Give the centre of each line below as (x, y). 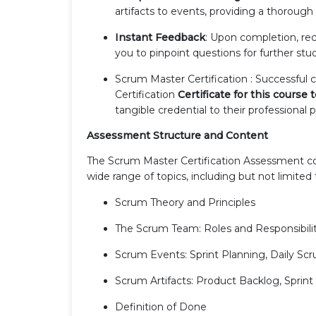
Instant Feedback (160, 37)
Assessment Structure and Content (177, 135)
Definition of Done (161, 306)
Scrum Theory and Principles (185, 202)
